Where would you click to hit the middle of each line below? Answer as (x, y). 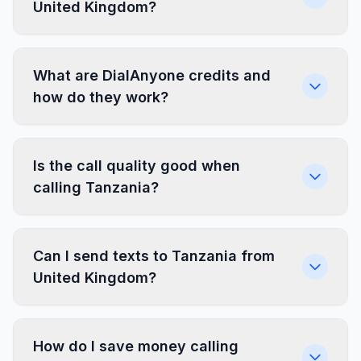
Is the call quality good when (137, 166)
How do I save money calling (136, 346)
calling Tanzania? (96, 187)
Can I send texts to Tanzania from (154, 256)
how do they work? (101, 97)
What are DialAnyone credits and (152, 75)
